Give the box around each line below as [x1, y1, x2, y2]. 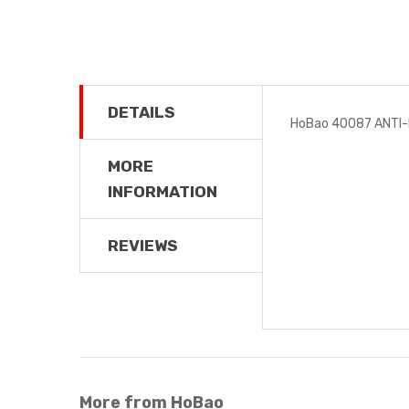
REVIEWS [108, 236, 178, 255]
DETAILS [108, 102, 175, 121]
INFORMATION [108, 182, 217, 201]
